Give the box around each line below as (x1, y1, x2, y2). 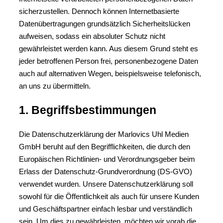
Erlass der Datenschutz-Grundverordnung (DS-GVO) (19, 167, 192, 176)
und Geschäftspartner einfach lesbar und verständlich (19, 205, 192, 213)
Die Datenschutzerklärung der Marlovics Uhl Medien (19, 130, 189, 138)
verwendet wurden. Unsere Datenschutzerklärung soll (19, 180, 193, 188)
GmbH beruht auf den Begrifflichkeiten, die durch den (19, 142, 190, 151)
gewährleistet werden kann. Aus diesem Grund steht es (19, 44, 198, 53)
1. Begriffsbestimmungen (19, 104, 156, 116)
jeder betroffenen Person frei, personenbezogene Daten (19, 57, 198, 65)
